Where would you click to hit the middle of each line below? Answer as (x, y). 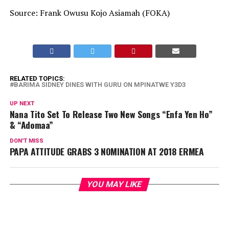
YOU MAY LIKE (115, 184)
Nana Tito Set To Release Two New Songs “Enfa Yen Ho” (111, 114)
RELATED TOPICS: (37, 78)
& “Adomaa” (31, 125)
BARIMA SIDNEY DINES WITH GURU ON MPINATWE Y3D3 (99, 85)
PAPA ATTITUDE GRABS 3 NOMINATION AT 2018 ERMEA (107, 151)
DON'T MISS (26, 141)
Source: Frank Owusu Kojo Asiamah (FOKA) (89, 13)
